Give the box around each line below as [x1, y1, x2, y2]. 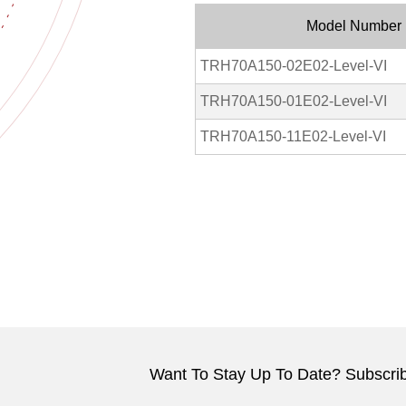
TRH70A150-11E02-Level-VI [200, 129, 386, 144]
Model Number [305, 18, 401, 34]
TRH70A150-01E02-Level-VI [200, 93, 387, 109]
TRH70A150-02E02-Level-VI [200, 58, 387, 73]
